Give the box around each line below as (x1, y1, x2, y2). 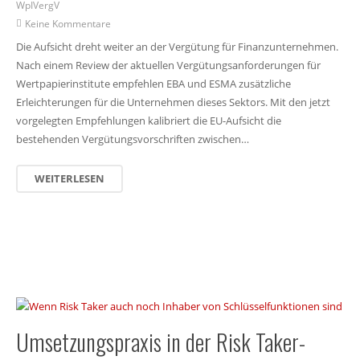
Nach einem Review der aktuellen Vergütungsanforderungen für (15, 58, 321, 73)
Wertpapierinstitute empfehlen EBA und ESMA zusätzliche (15, 76, 291, 92)
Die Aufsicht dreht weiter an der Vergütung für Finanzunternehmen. (15, 39, 338, 55)
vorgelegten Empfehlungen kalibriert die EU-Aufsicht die (15, 113, 281, 129)
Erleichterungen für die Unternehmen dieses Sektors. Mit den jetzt (15, 95, 330, 110)
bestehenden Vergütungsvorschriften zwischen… (15, 132, 249, 147)
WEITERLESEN (34, 170, 104, 186)
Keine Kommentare (25, 16, 112, 30)
